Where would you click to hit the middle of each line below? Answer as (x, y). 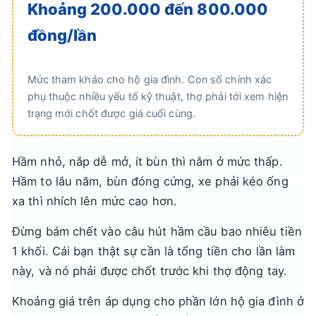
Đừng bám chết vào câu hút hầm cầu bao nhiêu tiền (157, 231)
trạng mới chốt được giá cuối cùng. (111, 113)
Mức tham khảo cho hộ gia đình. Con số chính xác (150, 79)
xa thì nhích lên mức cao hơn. (95, 201)
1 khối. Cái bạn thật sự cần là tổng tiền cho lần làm (154, 251)
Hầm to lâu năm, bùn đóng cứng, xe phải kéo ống (150, 181)
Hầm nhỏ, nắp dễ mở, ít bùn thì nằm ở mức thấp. (147, 162)
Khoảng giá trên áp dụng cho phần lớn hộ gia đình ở (158, 301)
